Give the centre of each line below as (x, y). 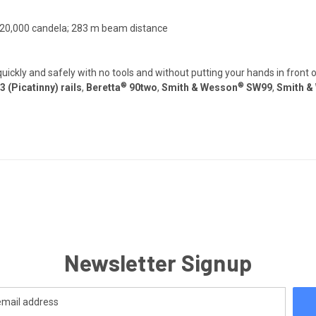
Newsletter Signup (158, 262)
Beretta (104, 87)
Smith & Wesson (200, 87)
